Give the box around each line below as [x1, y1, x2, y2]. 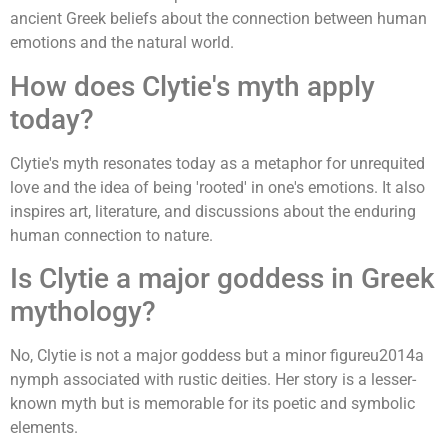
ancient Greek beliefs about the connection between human [10, 9, 427, 29]
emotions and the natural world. [10, 33, 234, 53]
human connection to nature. [10, 225, 213, 245]
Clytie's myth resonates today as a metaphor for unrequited [10, 153, 425, 173]
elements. [10, 418, 78, 438]
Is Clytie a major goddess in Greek [10, 262, 435, 296]
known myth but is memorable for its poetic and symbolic [10, 394, 415, 414]
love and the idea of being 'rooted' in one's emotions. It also [10, 177, 425, 197]
